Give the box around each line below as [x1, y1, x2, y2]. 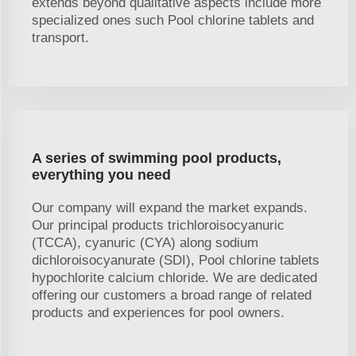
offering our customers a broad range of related [32, 288, 311, 304]
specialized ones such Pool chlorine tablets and [32, 13, 314, 29]
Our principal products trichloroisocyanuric [32, 218, 284, 234]
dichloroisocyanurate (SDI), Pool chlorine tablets [32, 253, 319, 269]
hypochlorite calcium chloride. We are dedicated [32, 270, 317, 286]
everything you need [32, 167, 171, 184]
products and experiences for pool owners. [32, 305, 284, 321]
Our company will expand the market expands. [32, 200, 308, 216]
